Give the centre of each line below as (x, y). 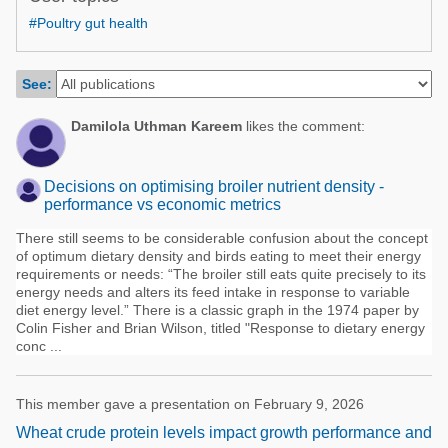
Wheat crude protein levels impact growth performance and (224, 432)
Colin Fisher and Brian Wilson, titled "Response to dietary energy (220, 328)
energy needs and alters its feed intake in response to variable (213, 292)
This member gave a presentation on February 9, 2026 (190, 404)
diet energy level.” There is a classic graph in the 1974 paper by (217, 310)
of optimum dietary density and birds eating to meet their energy (218, 256)
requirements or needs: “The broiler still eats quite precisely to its (221, 274)
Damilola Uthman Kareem (156, 126)
